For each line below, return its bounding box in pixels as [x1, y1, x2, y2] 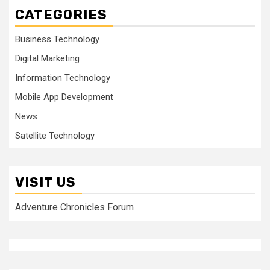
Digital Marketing [15, 53, 80, 64]
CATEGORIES [15, 7, 107, 23]
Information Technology [15, 72, 110, 83]
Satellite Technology [15, 130, 95, 141]
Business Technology [15, 34, 99, 45]
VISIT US [15, 174, 76, 190]
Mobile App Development [15, 92, 113, 102]
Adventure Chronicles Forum [15, 201, 134, 213]
